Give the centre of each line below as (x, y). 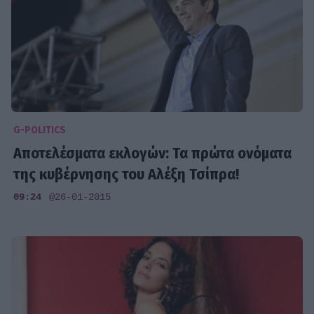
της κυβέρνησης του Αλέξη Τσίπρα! (127, 175)
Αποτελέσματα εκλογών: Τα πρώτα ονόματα (153, 153)
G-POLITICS (40, 130)
